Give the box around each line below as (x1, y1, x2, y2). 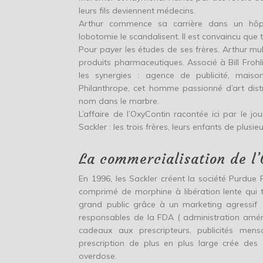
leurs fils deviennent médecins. (79, 5, 196, 16)
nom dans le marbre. (79, 95, 160, 106)
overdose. (79, 250, 117, 261)
